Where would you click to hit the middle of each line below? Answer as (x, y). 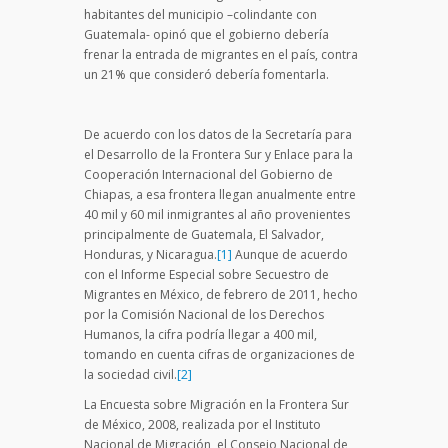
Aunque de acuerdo (290, 254)
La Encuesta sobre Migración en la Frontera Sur (216, 404)
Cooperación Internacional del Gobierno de (208, 174)
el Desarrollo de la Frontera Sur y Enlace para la (218, 154)
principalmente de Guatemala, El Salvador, (204, 234)
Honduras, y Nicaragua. (150, 254)
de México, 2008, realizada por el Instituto (202, 424)
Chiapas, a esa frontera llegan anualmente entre (220, 194)
